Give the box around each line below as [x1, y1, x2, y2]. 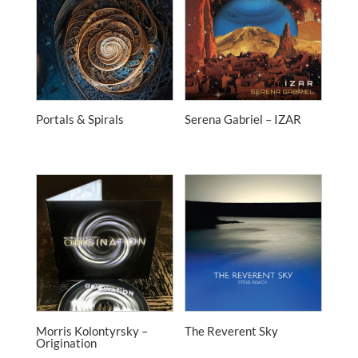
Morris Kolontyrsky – [35, 323, 148, 338]
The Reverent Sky [185, 323, 279, 338]
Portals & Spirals [35, 112, 124, 127]
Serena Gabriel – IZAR [185, 112, 302, 127]
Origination [35, 335, 97, 350]
